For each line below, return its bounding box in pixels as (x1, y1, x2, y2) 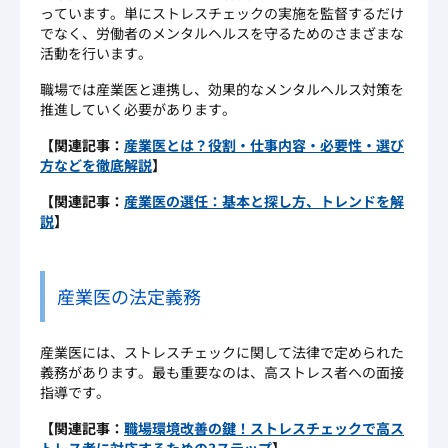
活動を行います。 (40, 42, 152, 63)
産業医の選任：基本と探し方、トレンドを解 (124, 190, 404, 211)
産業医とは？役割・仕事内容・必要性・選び (124, 134, 404, 155)
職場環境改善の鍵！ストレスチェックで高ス (124, 417, 404, 438)
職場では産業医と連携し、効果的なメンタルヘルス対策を (40, 78, 404, 99)
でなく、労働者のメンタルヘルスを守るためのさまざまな (40, 22, 404, 43)
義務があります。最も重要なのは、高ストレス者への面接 (40, 361, 404, 382)
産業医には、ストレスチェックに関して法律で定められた (40, 341, 404, 362)
